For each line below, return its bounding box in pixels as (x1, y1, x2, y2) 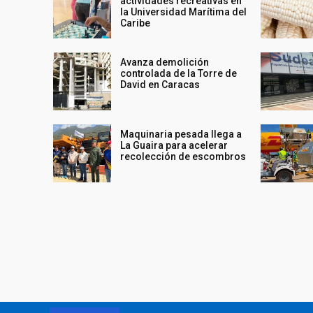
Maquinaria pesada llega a (120, 128, 242, 140)
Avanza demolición (120, 56, 210, 68)
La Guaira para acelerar (120, 139, 228, 151)
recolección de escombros (120, 150, 247, 162)
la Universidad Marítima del (120, 6, 247, 18)
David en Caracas (120, 78, 201, 90)
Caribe (120, 17, 151, 29)
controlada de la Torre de (120, 67, 238, 79)
